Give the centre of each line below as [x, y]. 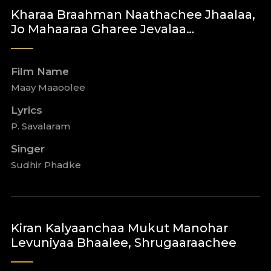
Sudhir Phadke [46, 165]
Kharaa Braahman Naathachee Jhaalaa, [133, 15]
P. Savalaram [40, 126]
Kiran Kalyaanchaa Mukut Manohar [119, 228]
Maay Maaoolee [48, 87]
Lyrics [26, 110]
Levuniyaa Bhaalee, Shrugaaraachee [123, 243]
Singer [28, 149]
